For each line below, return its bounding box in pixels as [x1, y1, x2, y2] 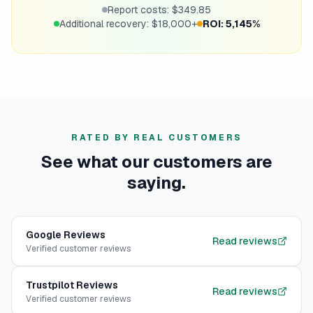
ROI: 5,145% [202, 17, 260, 31]
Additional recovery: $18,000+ [59, 17, 197, 31]
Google [26, 228, 61, 242]
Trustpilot [26, 279, 74, 292]
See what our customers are [41, 151, 272, 173]
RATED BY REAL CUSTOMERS [71, 132, 242, 144]
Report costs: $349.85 [108, 3, 211, 17]
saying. [127, 172, 186, 194]
